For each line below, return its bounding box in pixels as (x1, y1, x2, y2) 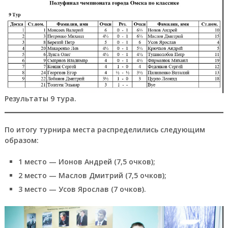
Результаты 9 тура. (4, 93, 76, 103)
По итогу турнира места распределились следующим (4, 124, 205, 134)
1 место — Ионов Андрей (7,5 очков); (18, 156, 155, 166)
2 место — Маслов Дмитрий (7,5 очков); (18, 170, 166, 180)
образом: (4, 135, 39, 145)
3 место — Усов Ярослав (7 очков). (18, 184, 146, 194)
